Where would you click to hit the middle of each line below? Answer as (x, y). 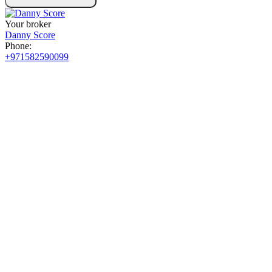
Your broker (28, 24)
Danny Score (30, 35)
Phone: (18, 46)
